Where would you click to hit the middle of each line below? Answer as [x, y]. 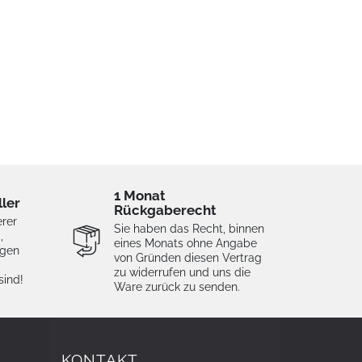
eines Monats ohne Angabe [185, 244]
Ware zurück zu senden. [177, 287]
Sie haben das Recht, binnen [189, 229]
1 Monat [140, 196]
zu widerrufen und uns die [182, 273]
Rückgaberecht [165, 210]
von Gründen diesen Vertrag [188, 258]
